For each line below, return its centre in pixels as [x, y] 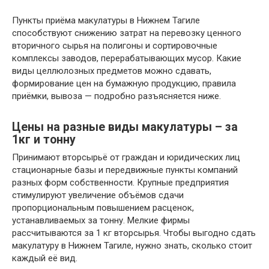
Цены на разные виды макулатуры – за [125, 127]
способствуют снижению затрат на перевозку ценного [127, 33]
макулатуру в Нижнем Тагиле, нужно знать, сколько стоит [132, 246]
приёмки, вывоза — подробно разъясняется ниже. [116, 96]
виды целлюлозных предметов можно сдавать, [112, 71]
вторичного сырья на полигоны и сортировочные [115, 46]
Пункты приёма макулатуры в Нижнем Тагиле [106, 21]
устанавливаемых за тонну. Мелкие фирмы [101, 221]
